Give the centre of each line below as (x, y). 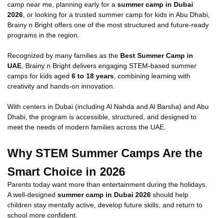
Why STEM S (43, 153)
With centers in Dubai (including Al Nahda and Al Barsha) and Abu (108, 106)
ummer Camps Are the (141, 153)
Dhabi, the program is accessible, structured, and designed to (102, 117)
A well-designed (32, 194)
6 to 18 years (93, 76)
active (85, 205)
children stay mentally (42, 205)
